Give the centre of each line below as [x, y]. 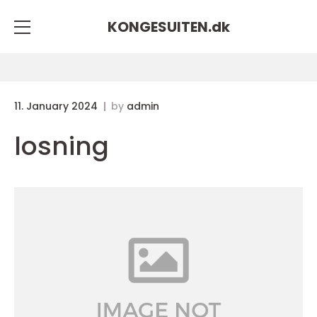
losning [62, 146]
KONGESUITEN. [159, 27]
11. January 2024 [57, 106]
